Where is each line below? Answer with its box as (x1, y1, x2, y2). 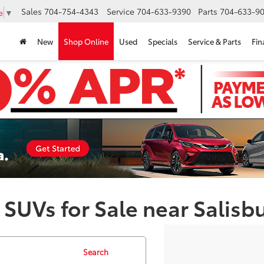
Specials (148, 36, 177, 47)
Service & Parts (188, 36, 241, 47)
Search (83, 246, 108, 257)
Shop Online (64, 36, 108, 47)
